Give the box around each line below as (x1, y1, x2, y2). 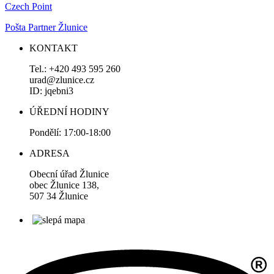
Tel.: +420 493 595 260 (29, 63, 120, 74)
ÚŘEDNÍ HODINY (29, 106, 109, 117)
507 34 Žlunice (29, 190, 88, 201)
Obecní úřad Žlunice (29, 168, 109, 179)
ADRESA (29, 147, 70, 158)
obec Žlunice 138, (29, 179, 99, 190)
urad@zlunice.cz (29, 74, 94, 85)
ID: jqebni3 (29, 85, 73, 96)
